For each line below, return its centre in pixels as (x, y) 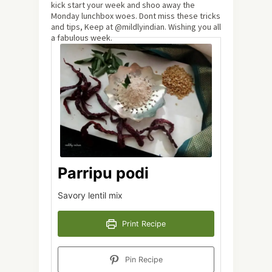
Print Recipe (142, 224)
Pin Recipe (142, 260)
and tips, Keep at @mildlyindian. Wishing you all (136, 26)
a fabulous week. (82, 37)
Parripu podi (103, 173)
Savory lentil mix (90, 195)
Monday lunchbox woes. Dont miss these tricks (136, 15)
